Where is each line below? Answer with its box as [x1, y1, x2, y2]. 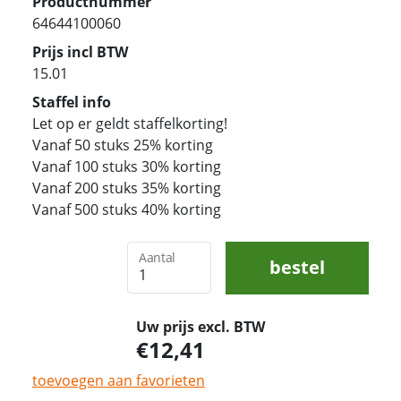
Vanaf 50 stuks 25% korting [32, 134, 213, 155]
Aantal [139, 249, 175, 267]
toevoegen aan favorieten [32, 370, 205, 390]
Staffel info [32, 91, 111, 112]
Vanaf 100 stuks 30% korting [32, 156, 221, 176]
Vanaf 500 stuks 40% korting [32, 199, 221, 219]
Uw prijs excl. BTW [136, 316, 265, 337]
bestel [269, 254, 325, 279]
